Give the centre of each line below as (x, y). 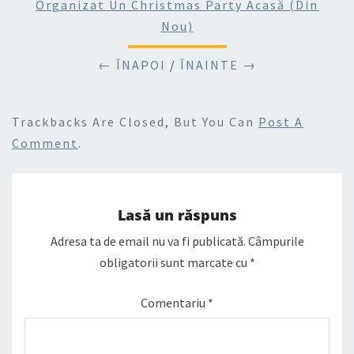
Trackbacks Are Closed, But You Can (135, 122)
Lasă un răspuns (177, 215)
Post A (281, 122)
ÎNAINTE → (218, 65)
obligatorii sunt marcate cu (174, 263)
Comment (45, 143)
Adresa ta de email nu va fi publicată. (148, 241)
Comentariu (174, 303)
